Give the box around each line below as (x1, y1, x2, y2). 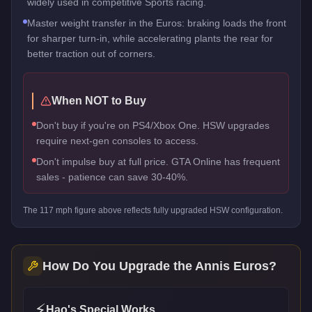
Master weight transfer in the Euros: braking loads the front (27, 17, 286, 29)
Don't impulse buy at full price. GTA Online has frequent (36, 155, 280, 167)
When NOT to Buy (52, 94, 146, 107)
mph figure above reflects (54, 205, 153, 215)
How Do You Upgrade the (42, 258, 195, 273)
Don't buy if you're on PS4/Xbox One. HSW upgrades (36, 119, 270, 131)
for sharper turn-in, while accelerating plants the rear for (27, 32, 273, 44)
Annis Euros (195, 258, 269, 273)
